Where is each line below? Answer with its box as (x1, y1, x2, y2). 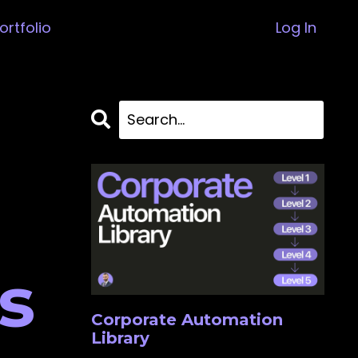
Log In (276, 17, 316, 38)
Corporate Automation (90, 310, 283, 330)
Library (90, 328, 149, 348)
